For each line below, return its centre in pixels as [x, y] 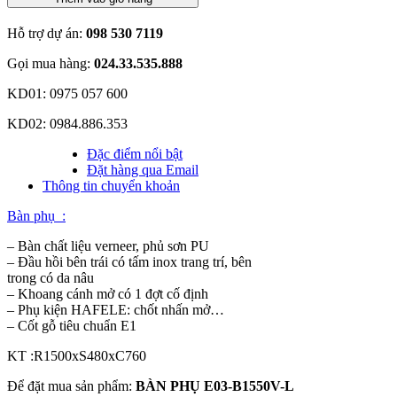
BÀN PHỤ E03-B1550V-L [215, 385]
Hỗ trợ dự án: [47, 33]
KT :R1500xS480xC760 [77, 355]
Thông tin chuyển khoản [111, 185]
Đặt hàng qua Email [143, 169]
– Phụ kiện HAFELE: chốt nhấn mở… [116, 309]
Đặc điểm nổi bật [135, 153]
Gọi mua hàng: [51, 63]
